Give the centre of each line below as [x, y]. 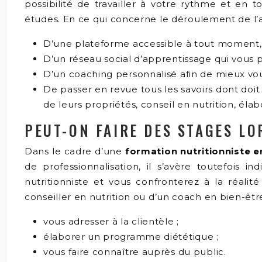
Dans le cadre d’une [75, 151]
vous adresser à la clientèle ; [111, 221]
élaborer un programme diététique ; [131, 237]
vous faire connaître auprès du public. [135, 252]
